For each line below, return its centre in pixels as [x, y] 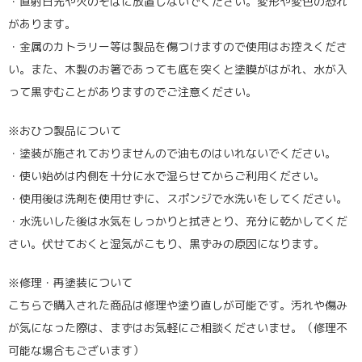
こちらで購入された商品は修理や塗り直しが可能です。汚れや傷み [178, 305]
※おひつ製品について [65, 130]
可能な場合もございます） [76, 350]
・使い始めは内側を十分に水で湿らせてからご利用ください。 [166, 175]
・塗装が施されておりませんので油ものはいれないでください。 [172, 153]
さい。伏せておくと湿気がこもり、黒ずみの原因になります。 [166, 243]
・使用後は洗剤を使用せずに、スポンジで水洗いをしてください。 [178, 198]
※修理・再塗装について [70, 282]
